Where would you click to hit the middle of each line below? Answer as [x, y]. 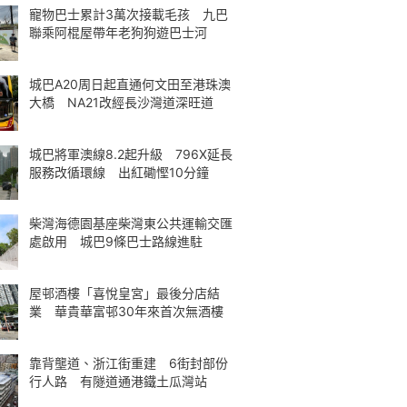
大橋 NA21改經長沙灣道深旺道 [121, 102]
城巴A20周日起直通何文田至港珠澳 [130, 84]
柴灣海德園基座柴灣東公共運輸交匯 [131, 223]
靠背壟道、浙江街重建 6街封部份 [129, 362]
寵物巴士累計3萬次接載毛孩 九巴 [129, 14]
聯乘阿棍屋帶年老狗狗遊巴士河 [118, 32]
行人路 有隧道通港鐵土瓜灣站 [118, 381]
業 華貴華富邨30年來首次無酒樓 [126, 311]
